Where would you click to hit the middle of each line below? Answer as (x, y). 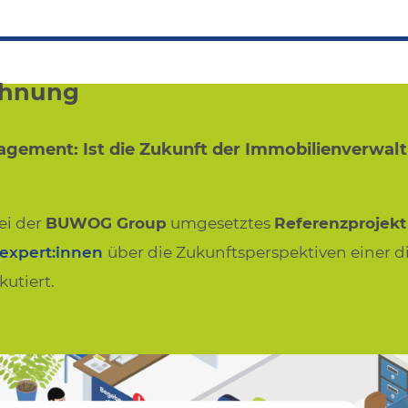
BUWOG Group (106, 223)
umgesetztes (220, 223)
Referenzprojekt (340, 223)
